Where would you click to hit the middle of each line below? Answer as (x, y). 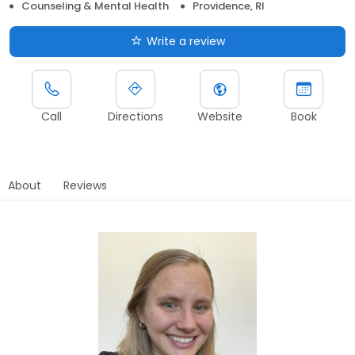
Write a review (185, 41)
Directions (136, 116)
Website (219, 116)
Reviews (85, 185)
